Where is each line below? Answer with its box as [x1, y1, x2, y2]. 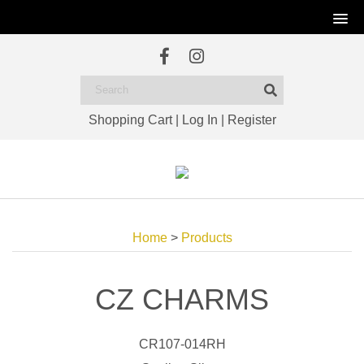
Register [227, 113, 276, 127]
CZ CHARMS [95, 283, 269, 316]
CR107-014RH [138, 337, 226, 351]
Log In [181, 113, 218, 127]
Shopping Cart [88, 113, 172, 127]
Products [180, 231, 232, 245]
